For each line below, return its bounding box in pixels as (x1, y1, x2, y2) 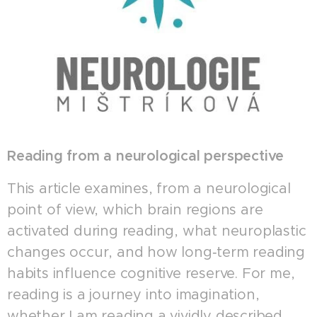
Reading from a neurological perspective (7, 147, 284, 166)
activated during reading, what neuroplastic (7, 222, 306, 241)
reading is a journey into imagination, (7, 286, 260, 304)
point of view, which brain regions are (7, 201, 263, 219)
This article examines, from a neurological (7, 180, 291, 198)
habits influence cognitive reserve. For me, (7, 265, 295, 283)
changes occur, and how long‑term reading (7, 243, 306, 262)
